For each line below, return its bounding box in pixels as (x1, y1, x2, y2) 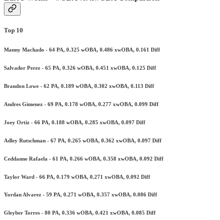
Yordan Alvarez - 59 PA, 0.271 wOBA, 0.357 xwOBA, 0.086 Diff (4, 192, 157, 198)
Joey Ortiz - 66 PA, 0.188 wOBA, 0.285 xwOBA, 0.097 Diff (4, 119, 145, 125)
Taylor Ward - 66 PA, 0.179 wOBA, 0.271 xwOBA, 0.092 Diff (4, 173, 150, 180)
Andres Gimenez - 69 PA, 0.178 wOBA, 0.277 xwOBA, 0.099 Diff (4, 101, 159, 107)
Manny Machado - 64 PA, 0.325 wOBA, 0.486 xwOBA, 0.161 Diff (4, 46, 160, 53)
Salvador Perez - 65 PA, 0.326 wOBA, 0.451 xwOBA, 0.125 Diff (4, 64, 156, 71)
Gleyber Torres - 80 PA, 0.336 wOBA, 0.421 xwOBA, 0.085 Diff (4, 210, 156, 216)
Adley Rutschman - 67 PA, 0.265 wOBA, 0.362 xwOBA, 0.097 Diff (4, 137, 162, 143)
